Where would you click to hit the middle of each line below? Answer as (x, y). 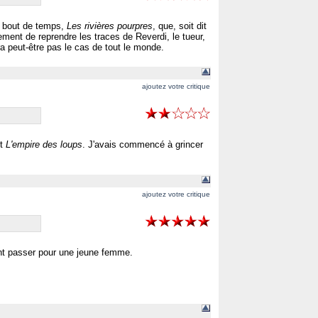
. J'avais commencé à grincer (143, 144)
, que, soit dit (180, 26)
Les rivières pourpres (110, 26)
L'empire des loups (44, 144)
